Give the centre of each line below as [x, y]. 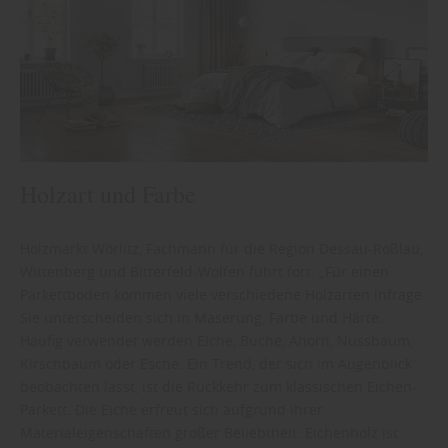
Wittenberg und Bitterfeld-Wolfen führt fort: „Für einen [204, 271]
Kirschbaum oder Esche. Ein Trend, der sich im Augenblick [216, 363]
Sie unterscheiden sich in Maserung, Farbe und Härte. [201, 317]
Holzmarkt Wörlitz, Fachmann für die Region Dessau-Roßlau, [221, 248]
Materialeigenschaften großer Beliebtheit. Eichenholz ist [209, 432]
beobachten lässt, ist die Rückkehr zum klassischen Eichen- [218, 386]
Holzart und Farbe [108, 193]
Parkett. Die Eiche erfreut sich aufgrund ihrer [171, 409]
